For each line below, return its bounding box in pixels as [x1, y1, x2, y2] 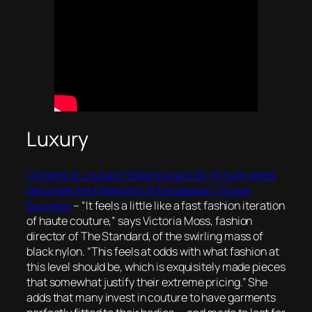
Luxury [26, 125, 88, 153]
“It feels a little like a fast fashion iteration [81, 197, 286, 213]
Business [26, 197, 72, 213]
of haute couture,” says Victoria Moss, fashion [26, 212, 253, 228]
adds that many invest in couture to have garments [26, 289, 276, 305]
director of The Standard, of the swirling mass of [26, 228, 264, 244]
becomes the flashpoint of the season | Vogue [26, 182, 250, 198]
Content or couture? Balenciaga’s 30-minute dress [26, 166, 276, 182]
